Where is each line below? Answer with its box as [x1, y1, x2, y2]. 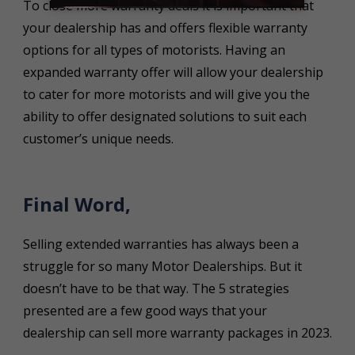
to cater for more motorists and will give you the [22, 85, 310, 103]
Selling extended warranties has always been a [22, 235, 299, 253]
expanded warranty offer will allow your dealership [22, 63, 323, 81]
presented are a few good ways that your [22, 301, 267, 319]
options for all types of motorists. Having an [22, 40, 285, 59]
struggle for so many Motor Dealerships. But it [22, 257, 302, 275]
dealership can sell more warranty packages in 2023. [22, 323, 332, 342]
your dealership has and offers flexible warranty [22, 18, 307, 36]
